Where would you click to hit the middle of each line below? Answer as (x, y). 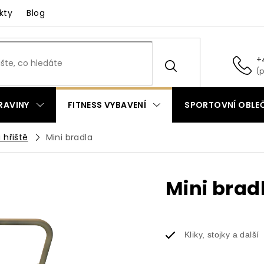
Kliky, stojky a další (222, 235)
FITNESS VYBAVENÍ (107, 105)
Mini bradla (69, 137)
